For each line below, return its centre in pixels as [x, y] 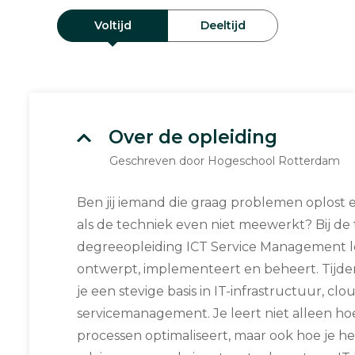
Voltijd [113, 25]
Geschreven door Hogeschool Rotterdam [225, 161]
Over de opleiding [193, 137]
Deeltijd [223, 25]
